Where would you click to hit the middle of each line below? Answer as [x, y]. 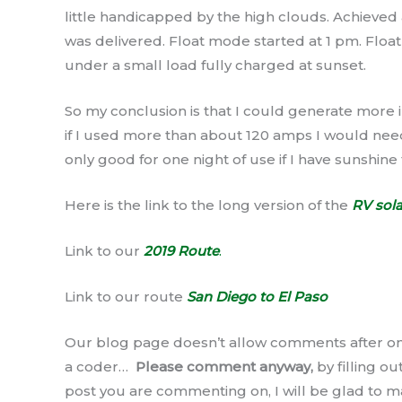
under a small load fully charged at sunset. [215, 66]
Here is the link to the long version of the [208, 205]
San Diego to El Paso [257, 297]
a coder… [100, 367]
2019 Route [181, 251]
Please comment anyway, [224, 367]
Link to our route [126, 297]
